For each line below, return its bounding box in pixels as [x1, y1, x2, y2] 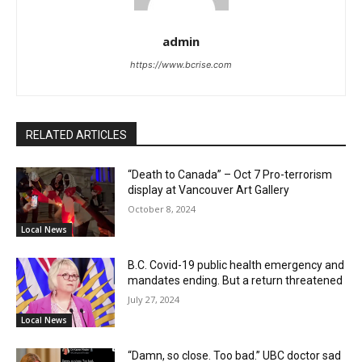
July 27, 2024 [128, 293, 180, 305]
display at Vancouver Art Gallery [128, 183, 290, 197]
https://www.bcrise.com [130, 59, 232, 71]
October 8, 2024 [128, 203, 196, 216]
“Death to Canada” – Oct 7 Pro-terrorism [128, 168, 333, 182]
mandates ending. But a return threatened [128, 273, 343, 287]
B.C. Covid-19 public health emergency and [128, 258, 345, 271]
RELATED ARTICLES [26, 128, 127, 142]
